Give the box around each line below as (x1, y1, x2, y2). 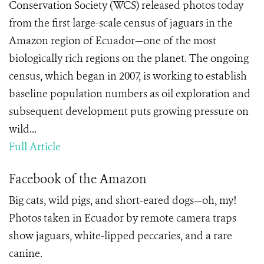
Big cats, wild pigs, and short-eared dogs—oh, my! (9, 193, 236, 207)
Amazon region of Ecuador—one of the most (9, 34, 216, 48)
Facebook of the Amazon (9, 171, 147, 187)
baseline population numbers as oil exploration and (9, 87, 250, 101)
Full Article (9, 140, 61, 154)
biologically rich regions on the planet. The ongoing (9, 51, 249, 65)
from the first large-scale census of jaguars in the (9, 16, 233, 30)
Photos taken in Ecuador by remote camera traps (9, 211, 236, 225)
